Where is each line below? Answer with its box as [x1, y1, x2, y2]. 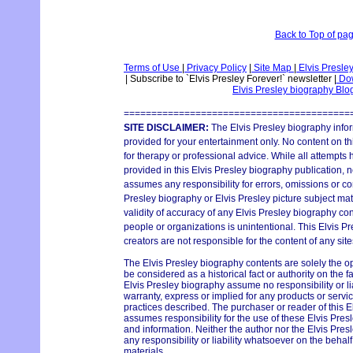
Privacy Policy [184, 62, 247, 74]
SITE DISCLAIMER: [124, 122, 209, 134]
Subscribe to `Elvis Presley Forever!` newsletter [127, 73, 334, 85]
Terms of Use [124, 62, 182, 74]
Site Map [251, 62, 294, 74]
